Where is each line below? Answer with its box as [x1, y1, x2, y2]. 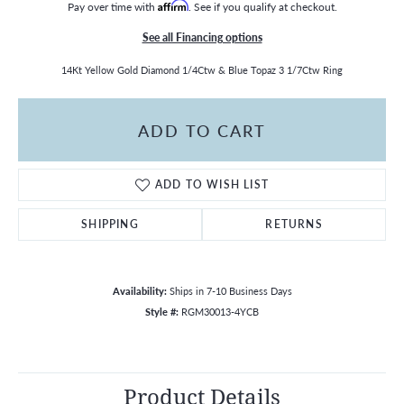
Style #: [145, 305, 179, 318]
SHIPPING [81, 216, 139, 232]
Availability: [112, 284, 167, 298]
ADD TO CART [138, 118, 266, 142]
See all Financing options [142, 30, 262, 44]
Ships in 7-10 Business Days [169, 284, 292, 298]
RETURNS [265, 216, 323, 232]
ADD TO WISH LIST [154, 177, 270, 192]
